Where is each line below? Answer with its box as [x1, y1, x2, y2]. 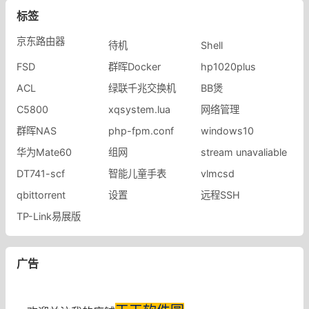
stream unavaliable [200, 146, 287, 158]
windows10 [200, 124, 254, 137]
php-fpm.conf [108, 124, 175, 137]
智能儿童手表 [108, 167, 167, 179]
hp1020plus [200, 60, 256, 72]
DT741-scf [17, 167, 65, 179]
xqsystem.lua [108, 103, 171, 115]
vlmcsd [200, 167, 235, 179]
